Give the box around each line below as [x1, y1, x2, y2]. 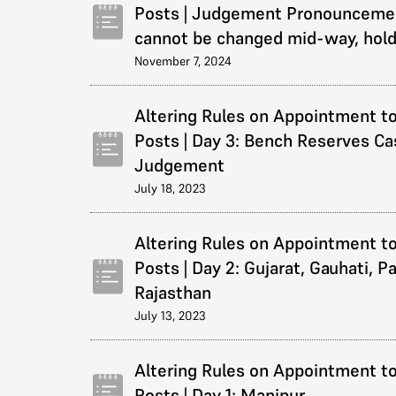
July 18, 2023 [134, 180, 206, 196]
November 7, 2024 [134, 53, 232, 69]
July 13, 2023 [134, 308, 206, 324]
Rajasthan [134, 281, 211, 304]
